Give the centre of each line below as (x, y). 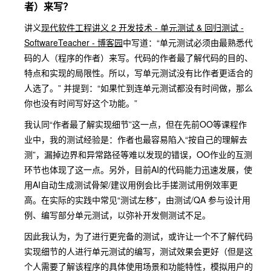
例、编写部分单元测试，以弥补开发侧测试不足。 (117, 215)
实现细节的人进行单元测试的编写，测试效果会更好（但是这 (139, 251)
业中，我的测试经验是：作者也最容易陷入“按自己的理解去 (136, 139)
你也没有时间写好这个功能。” (81, 103)
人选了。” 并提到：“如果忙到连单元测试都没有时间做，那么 (139, 88)
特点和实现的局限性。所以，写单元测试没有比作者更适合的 (139, 73)
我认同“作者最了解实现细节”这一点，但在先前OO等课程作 (135, 124)
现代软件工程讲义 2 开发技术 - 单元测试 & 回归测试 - (142, 27)
